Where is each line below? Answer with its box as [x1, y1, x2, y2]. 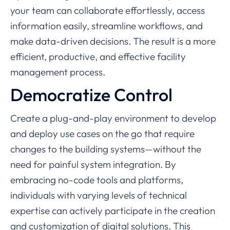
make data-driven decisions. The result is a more [10, 35, 216, 47]
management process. [10, 66, 105, 78]
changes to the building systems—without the [10, 143, 201, 155]
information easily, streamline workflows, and [10, 20, 203, 32]
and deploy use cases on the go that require [10, 127, 195, 140]
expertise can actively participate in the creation [10, 204, 215, 217]
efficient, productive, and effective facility [10, 50, 186, 63]
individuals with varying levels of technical [10, 189, 187, 201]
